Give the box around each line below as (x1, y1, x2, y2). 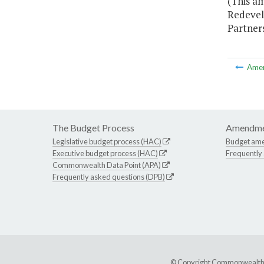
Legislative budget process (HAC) (52, 137, 161, 147)
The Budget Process (52, 122, 134, 134)
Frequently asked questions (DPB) (52, 172, 165, 182)
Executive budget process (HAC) (52, 148, 158, 159)
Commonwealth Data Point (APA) (52, 160, 161, 170)
